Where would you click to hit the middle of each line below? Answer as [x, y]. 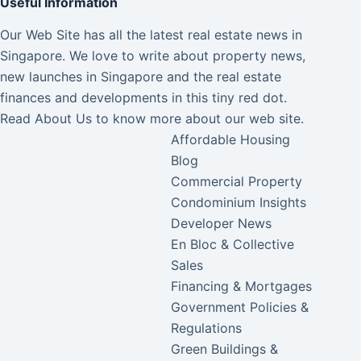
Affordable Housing [231, 139]
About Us [63, 118]
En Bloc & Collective [233, 244]
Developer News [222, 223]
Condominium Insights [239, 202]
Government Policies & [240, 307]
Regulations [207, 328]
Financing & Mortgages [242, 286]
